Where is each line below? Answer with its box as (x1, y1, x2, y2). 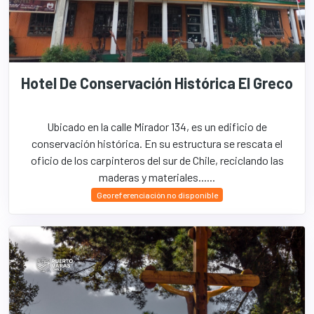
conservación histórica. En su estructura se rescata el (32, 137, 282, 150)
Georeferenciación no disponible (96, 190, 218, 200)
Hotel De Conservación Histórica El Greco (21, 74, 293, 92)
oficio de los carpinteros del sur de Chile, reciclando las (30, 153, 284, 167)
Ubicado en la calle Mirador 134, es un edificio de (47, 120, 267, 133)
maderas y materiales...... (99, 170, 215, 184)
